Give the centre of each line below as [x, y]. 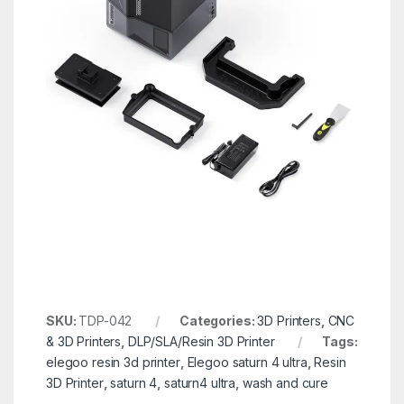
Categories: [219, 320]
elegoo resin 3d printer [113, 362]
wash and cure [285, 382]
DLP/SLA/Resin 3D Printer [201, 341]
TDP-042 [106, 320]
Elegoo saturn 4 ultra [247, 362]
